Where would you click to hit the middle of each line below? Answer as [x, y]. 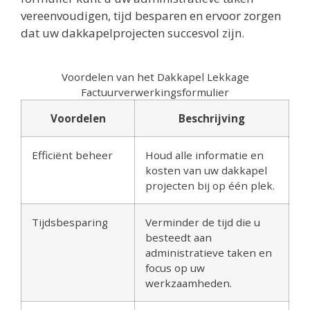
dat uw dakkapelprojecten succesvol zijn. [133, 33]
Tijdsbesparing [70, 222]
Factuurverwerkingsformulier [155, 92]
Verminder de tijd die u [203, 222]
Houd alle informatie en [204, 155]
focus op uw [175, 267]
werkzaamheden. [189, 283]
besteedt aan [179, 237]
